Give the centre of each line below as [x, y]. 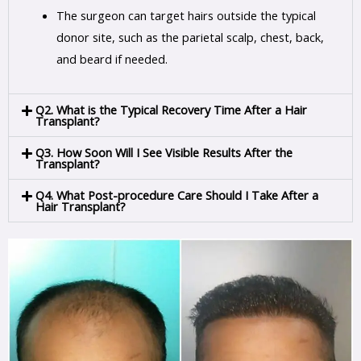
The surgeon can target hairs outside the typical [186, 15]
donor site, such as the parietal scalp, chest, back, [190, 37]
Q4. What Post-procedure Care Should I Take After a [176, 195]
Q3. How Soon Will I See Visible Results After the [164, 152]
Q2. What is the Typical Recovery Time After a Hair [171, 109]
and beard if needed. [112, 58]
